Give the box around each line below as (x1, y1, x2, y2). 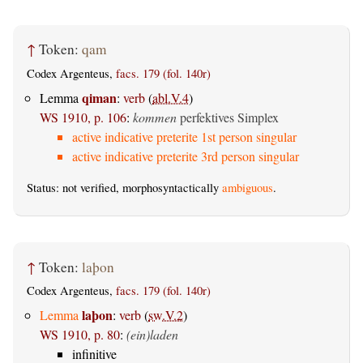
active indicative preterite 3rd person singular (72, 147, 299, 165)
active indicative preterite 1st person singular (72, 128, 297, 146)
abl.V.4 (152, 89, 189, 107)
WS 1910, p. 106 (40, 109, 126, 126)
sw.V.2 (148, 306, 183, 324)
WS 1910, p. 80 (40, 326, 120, 344)
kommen (133, 109, 177, 126)
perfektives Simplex (177, 109, 279, 126)
